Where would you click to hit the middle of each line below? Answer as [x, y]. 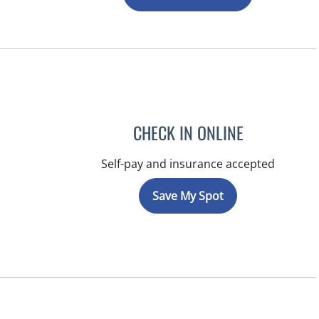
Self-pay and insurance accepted [188, 164]
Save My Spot [188, 196]
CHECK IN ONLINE [188, 132]
